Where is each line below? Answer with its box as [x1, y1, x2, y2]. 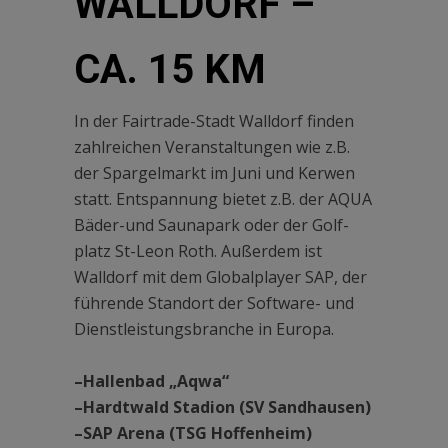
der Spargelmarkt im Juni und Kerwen [74, 162, 355, 185]
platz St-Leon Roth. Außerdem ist [74, 240, 322, 263]
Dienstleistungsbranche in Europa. [74, 318, 334, 341]
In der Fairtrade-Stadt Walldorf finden [74, 110, 354, 133]
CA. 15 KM [74, 46, 266, 94]
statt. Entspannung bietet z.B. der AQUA [74, 188, 372, 211]
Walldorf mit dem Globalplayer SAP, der [74, 266, 367, 289]
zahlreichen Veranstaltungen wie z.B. [74, 136, 350, 159]
